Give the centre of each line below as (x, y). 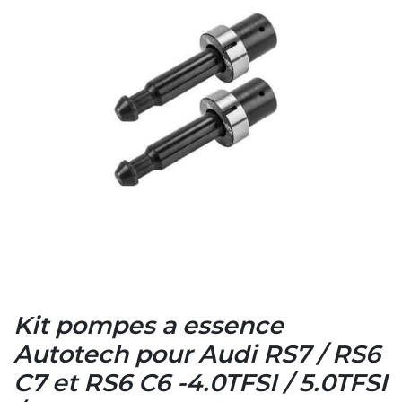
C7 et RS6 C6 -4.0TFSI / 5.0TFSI (201, 384)
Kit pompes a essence (149, 326)
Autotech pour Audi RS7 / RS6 (197, 355)
